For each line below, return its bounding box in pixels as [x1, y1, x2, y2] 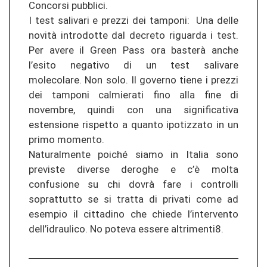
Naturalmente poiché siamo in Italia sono [29, 148, 238, 160]
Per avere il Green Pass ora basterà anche [29, 44, 238, 56]
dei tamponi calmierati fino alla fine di [29, 89, 238, 101]
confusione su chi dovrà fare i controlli [29, 178, 238, 190]
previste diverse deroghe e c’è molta [29, 163, 238, 175]
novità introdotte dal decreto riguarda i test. [29, 29, 238, 41]
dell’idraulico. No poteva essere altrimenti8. [29, 223, 223, 235]
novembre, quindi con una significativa [29, 104, 238, 116]
